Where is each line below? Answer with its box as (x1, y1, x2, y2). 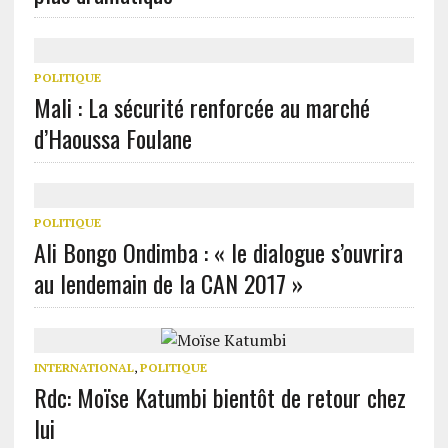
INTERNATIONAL (33, 360, 134, 375)
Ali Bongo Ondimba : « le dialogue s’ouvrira (33, 234, 403, 270)
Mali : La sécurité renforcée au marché (33, 89, 370, 125)
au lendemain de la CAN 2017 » (33, 265, 303, 301)
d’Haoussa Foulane (33, 120, 192, 156)
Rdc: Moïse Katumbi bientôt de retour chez (33, 379, 406, 415)
